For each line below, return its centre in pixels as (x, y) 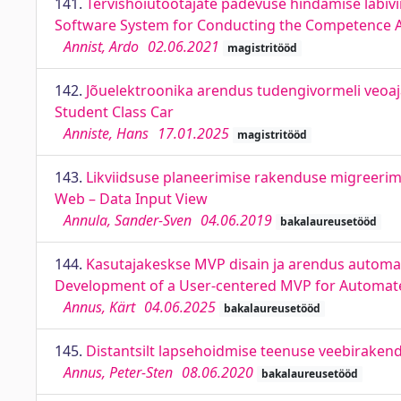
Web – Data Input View (131, 199)
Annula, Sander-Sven (128, 220)
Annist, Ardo (101, 47)
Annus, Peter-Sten (118, 372)
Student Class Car (114, 112)
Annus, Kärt (99, 307)
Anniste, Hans (106, 133)
